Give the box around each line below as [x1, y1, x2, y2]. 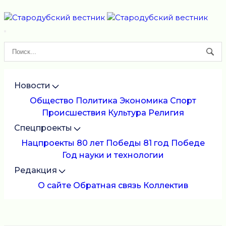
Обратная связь [73, 181, 141, 191]
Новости [14, 81, 50, 91]
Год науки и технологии [62, 150, 164, 160]
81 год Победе [143, 138, 205, 148]
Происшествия [42, 108, 106, 118]
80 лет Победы [77, 138, 141, 148]
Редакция [14, 165, 57, 176]
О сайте [38, 181, 71, 191]
